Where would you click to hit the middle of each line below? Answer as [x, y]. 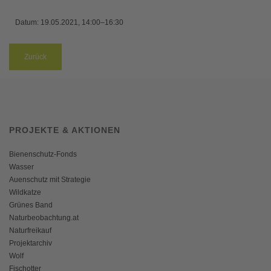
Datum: [28, 23]
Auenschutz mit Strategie [50, 180]
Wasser [21, 167]
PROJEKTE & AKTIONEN [65, 130]
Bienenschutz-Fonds [43, 155]
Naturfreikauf [30, 231]
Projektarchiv [31, 243]
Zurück [35, 57]
